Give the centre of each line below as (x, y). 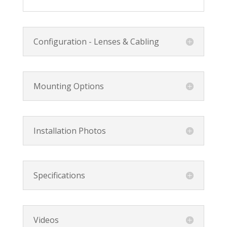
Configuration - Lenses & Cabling (96, 42)
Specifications (59, 175)
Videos (46, 220)
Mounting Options (68, 86)
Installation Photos (69, 131)
